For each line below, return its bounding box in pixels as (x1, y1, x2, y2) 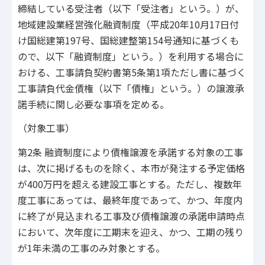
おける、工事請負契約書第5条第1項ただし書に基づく (18, 64, 246, 79)
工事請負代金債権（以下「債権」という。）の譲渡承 (18, 80, 244, 95)
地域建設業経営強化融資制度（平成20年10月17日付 (18, 17, 239, 31)
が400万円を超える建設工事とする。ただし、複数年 (18, 176, 242, 191)
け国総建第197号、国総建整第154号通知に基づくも (18, 33, 239, 47)
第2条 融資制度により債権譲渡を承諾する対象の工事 (18, 144, 243, 159)
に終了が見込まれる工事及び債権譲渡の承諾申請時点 (18, 208, 245, 223)
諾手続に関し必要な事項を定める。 (18, 96, 169, 111)
